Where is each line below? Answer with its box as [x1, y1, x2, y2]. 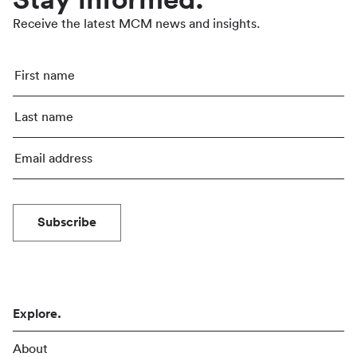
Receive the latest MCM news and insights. [13, 17, 260, 30]
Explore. [13, 307, 61, 320]
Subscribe [37, 215, 96, 229]
